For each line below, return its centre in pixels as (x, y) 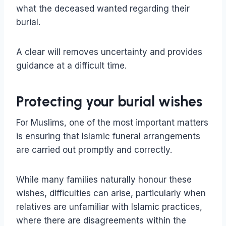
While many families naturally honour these (104, 180)
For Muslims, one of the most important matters (112, 123)
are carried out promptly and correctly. (94, 150)
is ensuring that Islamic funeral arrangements (108, 136)
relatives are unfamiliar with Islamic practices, (109, 207)
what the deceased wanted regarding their (103, 9)
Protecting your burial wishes (109, 102)
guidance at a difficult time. (71, 66)
